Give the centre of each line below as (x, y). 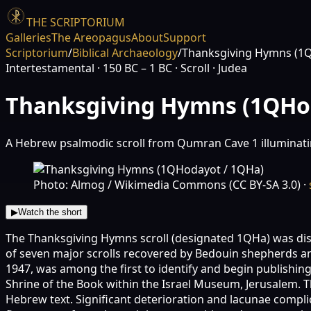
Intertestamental (50, 68)
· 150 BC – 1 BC (133, 68)
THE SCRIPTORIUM (76, 22)
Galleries (28, 37)
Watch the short (50, 212)
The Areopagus (91, 37)
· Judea (228, 68)
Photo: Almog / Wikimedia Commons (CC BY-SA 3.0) (167, 184)
